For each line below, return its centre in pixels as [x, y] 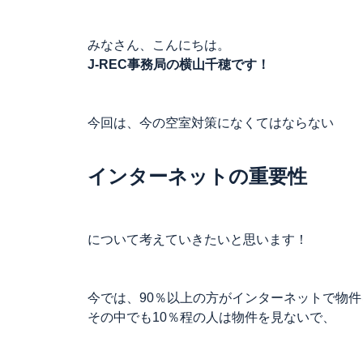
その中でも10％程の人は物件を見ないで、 [211, 317]
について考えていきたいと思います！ [198, 239]
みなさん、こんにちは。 [159, 45]
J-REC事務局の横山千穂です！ [179, 64]
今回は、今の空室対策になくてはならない [211, 123]
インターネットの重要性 [197, 176]
